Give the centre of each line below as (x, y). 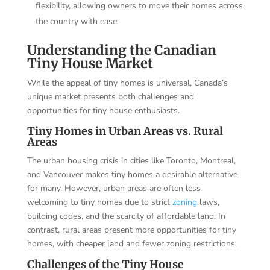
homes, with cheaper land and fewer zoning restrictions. (132, 243)
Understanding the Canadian (121, 50)
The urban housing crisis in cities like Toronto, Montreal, (131, 160)
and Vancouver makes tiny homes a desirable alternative (132, 174)
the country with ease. (77, 21)
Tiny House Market (90, 63)
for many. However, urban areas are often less (114, 188)
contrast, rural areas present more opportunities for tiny (131, 230)
